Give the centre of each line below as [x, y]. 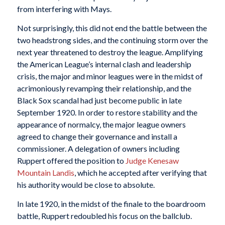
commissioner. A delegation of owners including [98, 148]
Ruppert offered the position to [71, 160]
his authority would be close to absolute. [86, 184]
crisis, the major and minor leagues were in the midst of [110, 76]
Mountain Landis [45, 172]
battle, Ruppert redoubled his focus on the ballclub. [104, 215]
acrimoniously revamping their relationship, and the [104, 88]
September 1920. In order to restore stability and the [107, 112]
